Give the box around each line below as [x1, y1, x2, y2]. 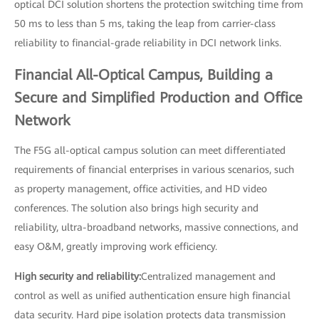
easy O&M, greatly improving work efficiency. [14, 241, 217, 253]
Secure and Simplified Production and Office [14, 89, 303, 107]
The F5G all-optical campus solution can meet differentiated [14, 145, 286, 157]
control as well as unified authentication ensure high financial [14, 290, 291, 302]
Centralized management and [141, 271, 276, 283]
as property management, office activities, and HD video [14, 183, 267, 195]
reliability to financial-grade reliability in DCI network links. [14, 37, 281, 49]
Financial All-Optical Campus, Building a [14, 66, 273, 84]
